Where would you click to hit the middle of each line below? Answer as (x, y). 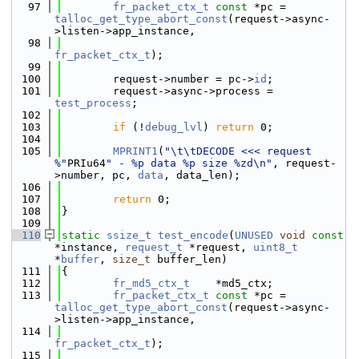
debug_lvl (174, 127)
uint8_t (276, 247)
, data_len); (202, 175)
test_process (93, 103)
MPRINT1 (135, 151)
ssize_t (129, 235)
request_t (154, 247)
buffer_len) (189, 259)
